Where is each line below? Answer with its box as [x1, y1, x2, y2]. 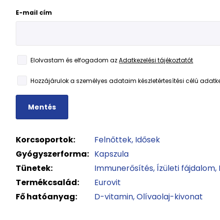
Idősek [135, 134, 161, 145]
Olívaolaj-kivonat [137, 191, 203, 202]
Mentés [28, 102, 56, 112]
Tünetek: [16, 163, 53, 174]
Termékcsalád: [16, 177, 80, 188]
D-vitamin [94, 191, 134, 202]
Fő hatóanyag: [16, 191, 78, 202]
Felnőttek [94, 134, 132, 145]
